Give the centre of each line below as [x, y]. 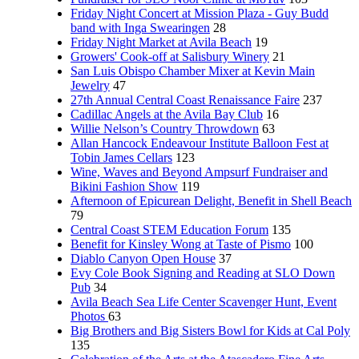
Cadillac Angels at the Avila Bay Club [167, 114]
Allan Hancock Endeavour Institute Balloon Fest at [200, 143]
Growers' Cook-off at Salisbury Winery [170, 56]
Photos [89, 316]
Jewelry [90, 85]
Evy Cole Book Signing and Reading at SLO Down [203, 273]
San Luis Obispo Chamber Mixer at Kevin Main [193, 71]
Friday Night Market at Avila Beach [161, 42]
